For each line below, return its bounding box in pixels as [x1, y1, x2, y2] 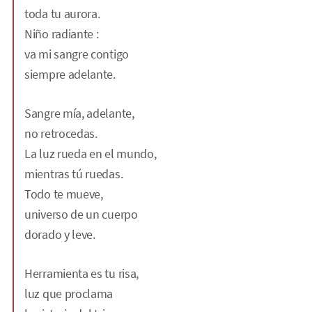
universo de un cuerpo [24, 206, 138, 223]
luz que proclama [24, 286, 114, 302]
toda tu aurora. [24, 6, 100, 22]
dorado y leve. [24, 226, 95, 243]
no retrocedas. [24, 125, 97, 142]
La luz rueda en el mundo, [24, 146, 157, 162]
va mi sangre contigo [24, 46, 129, 63]
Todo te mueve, [24, 186, 103, 203]
